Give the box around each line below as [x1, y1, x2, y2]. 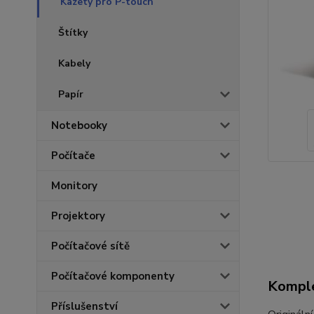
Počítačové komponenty [51, 269, 175, 283]
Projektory [51, 209, 105, 223]
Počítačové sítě [51, 239, 130, 253]
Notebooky [51, 118, 107, 132]
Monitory [51, 179, 97, 193]
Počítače [51, 149, 95, 163]
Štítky [58, 26, 88, 39]
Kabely [58, 57, 90, 70]
